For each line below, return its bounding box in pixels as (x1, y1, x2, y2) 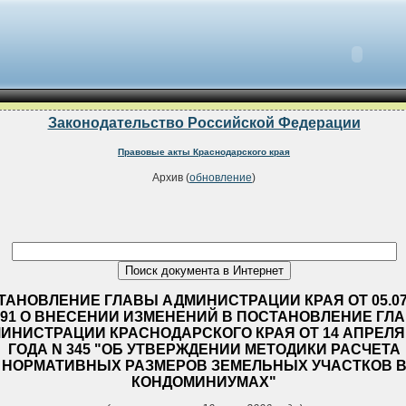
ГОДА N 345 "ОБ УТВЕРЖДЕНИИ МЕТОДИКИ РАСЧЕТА (7, 341, 401, 357)
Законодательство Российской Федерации (47, 115, 361, 130)
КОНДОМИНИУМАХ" (131, 373, 276, 390)
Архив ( (152, 171, 189, 185)
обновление (189, 171, 252, 185)
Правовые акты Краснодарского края (118, 146, 290, 157)
